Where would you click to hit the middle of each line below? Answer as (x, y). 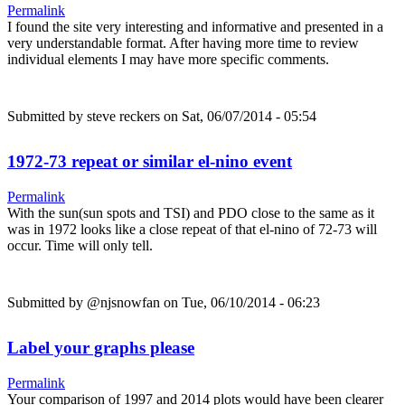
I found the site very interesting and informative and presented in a (195, 27)
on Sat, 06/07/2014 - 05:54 (238, 117)
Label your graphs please (101, 347)
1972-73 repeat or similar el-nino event (150, 162)
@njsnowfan (123, 302)
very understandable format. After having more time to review (183, 43)
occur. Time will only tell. (80, 245)
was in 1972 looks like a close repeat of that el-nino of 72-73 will (192, 229)
